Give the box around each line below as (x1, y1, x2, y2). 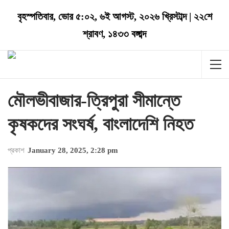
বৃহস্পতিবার (17, 11, 53, 22)
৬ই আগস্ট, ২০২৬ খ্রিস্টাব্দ (99, 11, 187, 22)
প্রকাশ (8, 146, 27, 154)
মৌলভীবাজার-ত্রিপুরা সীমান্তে (8, 90, 180, 111)
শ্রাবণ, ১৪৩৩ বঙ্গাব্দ (83, 28, 146, 39)
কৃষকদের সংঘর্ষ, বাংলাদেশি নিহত (8, 114, 194, 134)
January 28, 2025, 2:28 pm (28, 146, 118, 154)
